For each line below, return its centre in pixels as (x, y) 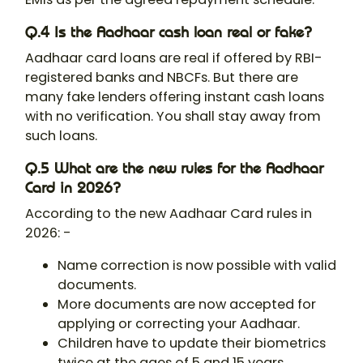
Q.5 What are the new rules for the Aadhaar (174, 169)
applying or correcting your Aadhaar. (179, 324)
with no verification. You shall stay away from (173, 117)
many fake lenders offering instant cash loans (175, 97)
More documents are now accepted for (187, 305)
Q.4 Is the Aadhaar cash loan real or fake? (169, 32)
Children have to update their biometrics (192, 344)
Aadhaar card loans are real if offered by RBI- (174, 58)
